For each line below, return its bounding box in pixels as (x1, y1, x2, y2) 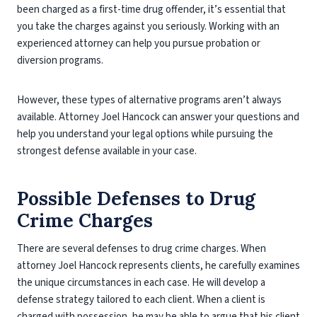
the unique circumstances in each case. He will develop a (17, 275, 265, 290)
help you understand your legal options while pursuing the (17, 127, 273, 142)
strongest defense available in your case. (17, 144, 197, 158)
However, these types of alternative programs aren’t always (17, 93, 282, 108)
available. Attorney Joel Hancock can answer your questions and (17, 110, 299, 125)
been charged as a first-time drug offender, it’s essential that (17, 2, 286, 17)
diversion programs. (17, 53, 105, 68)
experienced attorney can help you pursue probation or (17, 36, 260, 51)
